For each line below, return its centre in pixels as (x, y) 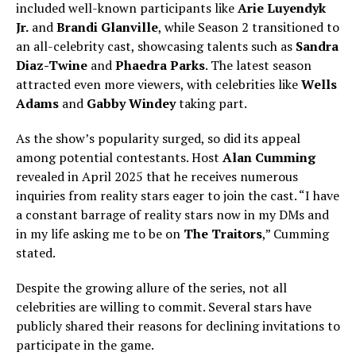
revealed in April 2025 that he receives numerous (157, 176)
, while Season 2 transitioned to (249, 27)
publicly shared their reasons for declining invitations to (178, 326)
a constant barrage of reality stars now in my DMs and (172, 215)
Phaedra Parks (160, 65)
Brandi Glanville (107, 27)
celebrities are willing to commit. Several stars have (164, 307)
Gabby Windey (131, 103)
